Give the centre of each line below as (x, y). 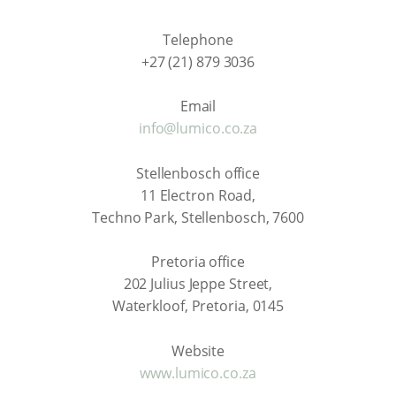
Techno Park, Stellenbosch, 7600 (198, 217)
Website (198, 350)
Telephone (198, 39)
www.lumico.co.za (198, 373)
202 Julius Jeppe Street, (198, 284)
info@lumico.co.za (198, 128)
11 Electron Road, (198, 195)
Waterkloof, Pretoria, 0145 (198, 306)
